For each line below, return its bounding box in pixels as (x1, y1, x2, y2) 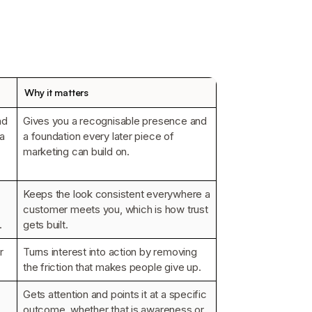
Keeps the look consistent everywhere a (23, 187, 210, 201)
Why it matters (24, 86, 88, 98)
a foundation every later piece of (23, 129, 174, 143)
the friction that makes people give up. (23, 260, 201, 274)
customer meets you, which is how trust (23, 202, 208, 216)
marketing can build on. (23, 144, 130, 158)
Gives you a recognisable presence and (23, 114, 207, 127)
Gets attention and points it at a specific (23, 287, 207, 301)
